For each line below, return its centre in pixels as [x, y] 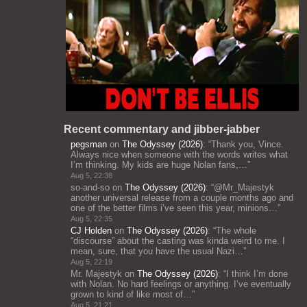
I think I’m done [257, 274]
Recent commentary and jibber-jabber [162, 129]
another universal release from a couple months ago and [182, 198]
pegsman [89, 144]
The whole [236, 231]
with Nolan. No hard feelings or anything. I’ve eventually [181, 284]
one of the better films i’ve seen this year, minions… [174, 208]
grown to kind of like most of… [131, 294]
